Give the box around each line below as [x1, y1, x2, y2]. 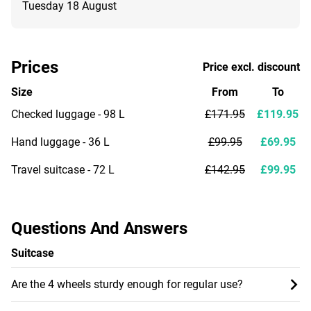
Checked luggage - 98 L [11, 107, 125, 121]
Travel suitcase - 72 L [11, 162, 115, 176]
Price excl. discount [203, 60, 300, 74]
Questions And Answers [11, 218, 187, 238]
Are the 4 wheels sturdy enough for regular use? [11, 277, 243, 291]
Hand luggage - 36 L [11, 135, 110, 149]
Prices [11, 57, 58, 77]
